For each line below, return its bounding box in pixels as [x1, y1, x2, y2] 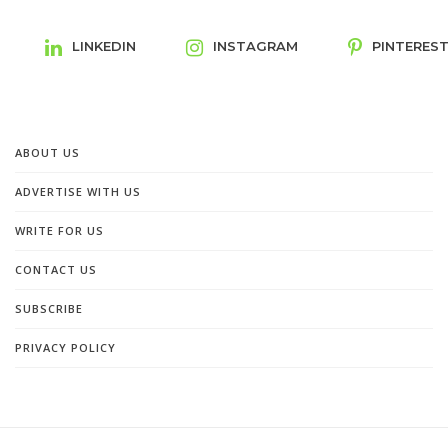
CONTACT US [15, 262, 97, 278]
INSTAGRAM [213, 38, 298, 55]
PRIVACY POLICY [15, 340, 116, 356]
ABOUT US [15, 145, 80, 161]
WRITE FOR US [15, 223, 104, 239]
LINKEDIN [72, 38, 136, 55]
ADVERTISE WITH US [15, 184, 141, 200]
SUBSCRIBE [15, 301, 83, 317]
